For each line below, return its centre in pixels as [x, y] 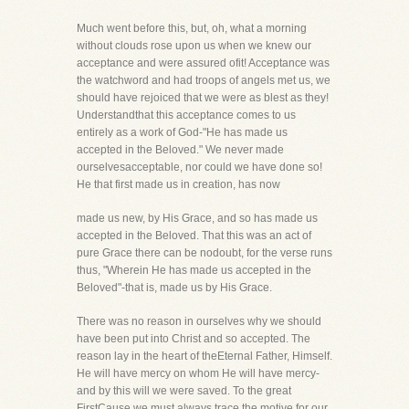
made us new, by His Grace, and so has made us [197, 218]
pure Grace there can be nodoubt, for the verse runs [204, 253]
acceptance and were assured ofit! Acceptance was [203, 63]
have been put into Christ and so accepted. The [194, 339]
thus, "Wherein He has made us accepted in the [194, 270]
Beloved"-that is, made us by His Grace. [174, 288]
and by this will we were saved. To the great [184, 391]
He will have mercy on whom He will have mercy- [198, 373]
